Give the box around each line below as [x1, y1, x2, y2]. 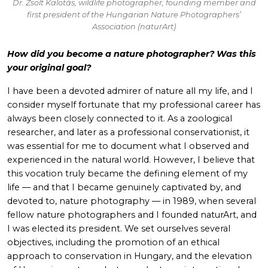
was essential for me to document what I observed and [7, 141, 249, 152]
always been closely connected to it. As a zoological [7, 113, 232, 124]
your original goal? [7, 62, 91, 74]
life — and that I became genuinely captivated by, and [7, 182, 241, 193]
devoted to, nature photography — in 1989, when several [7, 196, 256, 207]
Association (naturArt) [92, 22, 176, 32]
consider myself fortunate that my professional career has [7, 99, 260, 111]
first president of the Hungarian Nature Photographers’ [27, 10, 241, 20]
